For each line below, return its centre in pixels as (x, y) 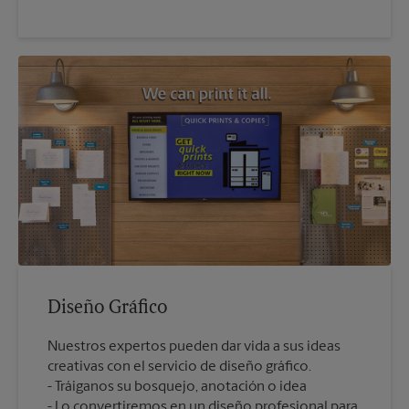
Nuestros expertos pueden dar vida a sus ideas (194, 346)
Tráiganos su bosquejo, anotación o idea (181, 387)
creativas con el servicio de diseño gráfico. (179, 367)
